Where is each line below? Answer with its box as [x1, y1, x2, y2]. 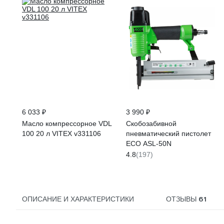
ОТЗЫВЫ [165, 195, 198, 203]
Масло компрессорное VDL [22, 119, 112, 127]
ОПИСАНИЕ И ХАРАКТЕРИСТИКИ [22, 195, 134, 203]
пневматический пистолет [126, 129, 211, 137]
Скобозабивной [126, 119, 176, 127]
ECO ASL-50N [126, 139, 171, 147]
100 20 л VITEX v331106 [22, 129, 101, 137]
